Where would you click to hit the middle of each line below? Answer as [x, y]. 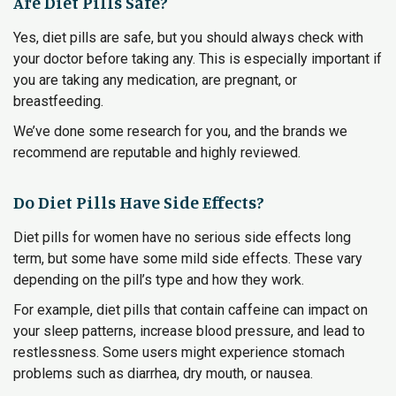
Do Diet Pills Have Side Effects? [139, 202]
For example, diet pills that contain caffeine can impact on [190, 310]
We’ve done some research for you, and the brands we [180, 131]
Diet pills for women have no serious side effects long [182, 237]
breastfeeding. [58, 101]
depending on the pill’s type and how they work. [159, 280]
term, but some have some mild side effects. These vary [188, 259]
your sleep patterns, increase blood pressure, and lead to [189, 331]
